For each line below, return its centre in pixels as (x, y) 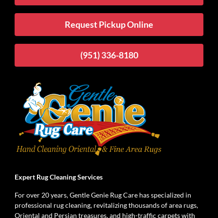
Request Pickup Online (109, 25)
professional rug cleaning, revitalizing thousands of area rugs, (106, 205)
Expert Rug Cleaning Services (59, 177)
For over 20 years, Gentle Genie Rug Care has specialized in (103, 195)
